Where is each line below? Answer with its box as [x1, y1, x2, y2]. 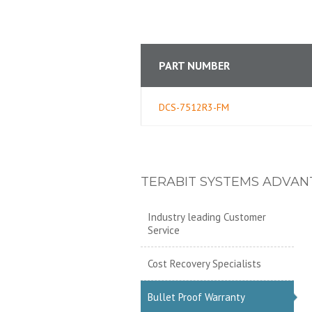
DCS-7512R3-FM [159, 101, 229, 114]
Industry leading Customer [148, 210, 266, 224]
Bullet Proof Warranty [148, 290, 245, 304]
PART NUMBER [159, 58, 230, 72]
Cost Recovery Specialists [148, 257, 261, 270]
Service [148, 224, 180, 237]
